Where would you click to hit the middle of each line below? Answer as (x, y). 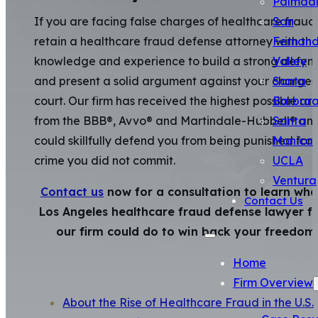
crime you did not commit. (105, 161)
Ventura (295, 180)
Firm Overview (273, 283)
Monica (293, 141)
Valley (290, 61)
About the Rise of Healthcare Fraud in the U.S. (188, 303)
